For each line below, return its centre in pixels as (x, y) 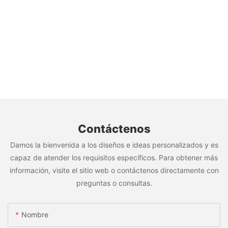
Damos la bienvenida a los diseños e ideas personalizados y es (114, 145)
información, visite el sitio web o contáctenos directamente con (114, 170)
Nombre (35, 214)
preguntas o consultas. (114, 183)
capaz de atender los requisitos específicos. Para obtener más (114, 157)
